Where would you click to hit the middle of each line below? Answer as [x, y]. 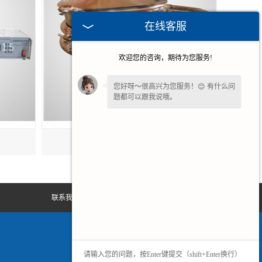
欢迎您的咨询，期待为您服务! [166, 58]
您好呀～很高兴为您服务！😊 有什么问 [174, 87]
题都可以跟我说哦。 [145, 97]
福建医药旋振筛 [129, 142]
